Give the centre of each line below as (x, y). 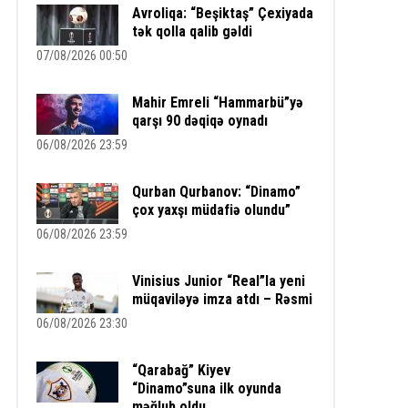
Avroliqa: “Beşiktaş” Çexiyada (222, 14)
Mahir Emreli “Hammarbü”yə (217, 103)
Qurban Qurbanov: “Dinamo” (216, 192)
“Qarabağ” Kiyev (181, 371)
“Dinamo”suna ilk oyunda (206, 389)
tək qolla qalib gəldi (192, 32)
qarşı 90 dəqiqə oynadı (199, 121)
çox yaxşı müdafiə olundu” (211, 210)
